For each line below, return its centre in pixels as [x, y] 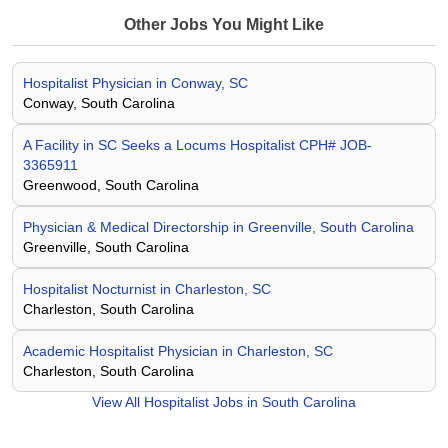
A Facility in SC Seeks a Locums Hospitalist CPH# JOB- [197, 145]
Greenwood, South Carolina [111, 185]
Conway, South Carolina [99, 103]
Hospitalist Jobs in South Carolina [250, 402]
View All [118, 402]
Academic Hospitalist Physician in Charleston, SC [178, 351]
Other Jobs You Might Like [224, 24]
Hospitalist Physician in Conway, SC [135, 83]
